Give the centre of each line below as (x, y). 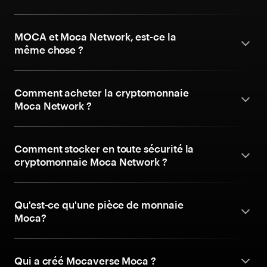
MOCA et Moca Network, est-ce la (95, 36)
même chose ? (49, 49)
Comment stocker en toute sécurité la (104, 148)
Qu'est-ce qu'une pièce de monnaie (99, 204)
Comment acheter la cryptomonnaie (102, 92)
